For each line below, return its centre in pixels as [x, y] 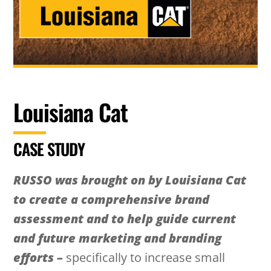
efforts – [38, 257]
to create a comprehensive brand [112, 199]
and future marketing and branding [118, 238]
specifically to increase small [144, 257]
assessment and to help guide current [125, 218]
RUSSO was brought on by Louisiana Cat [130, 180]
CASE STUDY [49, 149]
